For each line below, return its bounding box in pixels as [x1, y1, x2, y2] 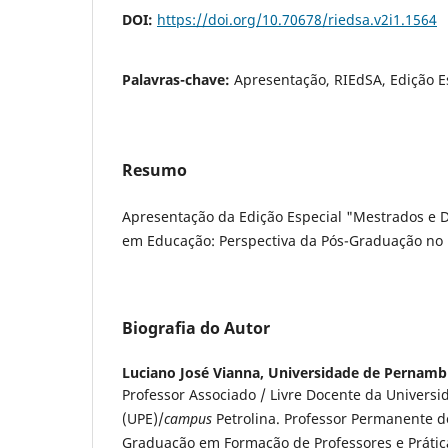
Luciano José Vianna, [122, 363, 268, 383]
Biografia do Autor [122, 317, 270, 340]
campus [164, 409, 212, 429]
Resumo [122, 159, 187, 182]
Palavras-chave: [122, 70, 234, 90]
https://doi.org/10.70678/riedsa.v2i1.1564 [157, 10, 437, 30]
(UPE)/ [122, 409, 164, 429]
